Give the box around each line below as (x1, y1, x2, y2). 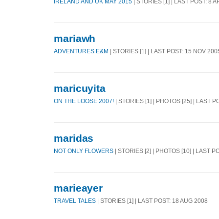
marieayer (54, 182, 103, 194)
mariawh (54, 32, 96, 44)
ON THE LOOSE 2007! (54, 97, 114, 104)
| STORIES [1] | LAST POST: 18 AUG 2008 (96, 197, 208, 204)
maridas (54, 132, 94, 144)
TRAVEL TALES (54, 197, 96, 204)
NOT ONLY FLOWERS (54, 147, 113, 154)
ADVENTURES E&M (54, 47, 109, 54)
